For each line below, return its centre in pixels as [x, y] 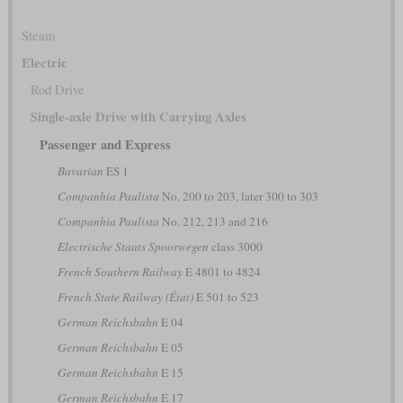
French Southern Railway [120, 271]
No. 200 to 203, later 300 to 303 [238, 196]
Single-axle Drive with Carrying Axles [138, 116]
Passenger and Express [105, 144]
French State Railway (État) [125, 296]
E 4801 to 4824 [221, 271]
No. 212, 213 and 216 [213, 221]
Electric [44, 62]
